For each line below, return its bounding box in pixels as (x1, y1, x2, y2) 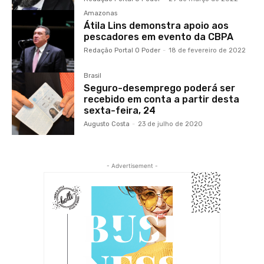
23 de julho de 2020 (138, 120, 203, 128)
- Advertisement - (106, 162, 158, 170)
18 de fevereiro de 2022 (169, 47, 246, 55)
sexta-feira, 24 (84, 105, 156, 117)
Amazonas (84, 9, 118, 18)
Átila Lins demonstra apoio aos (84, 20, 229, 32)
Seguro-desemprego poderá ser (84, 82, 236, 94)
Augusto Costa (84, 120, 130, 128)
